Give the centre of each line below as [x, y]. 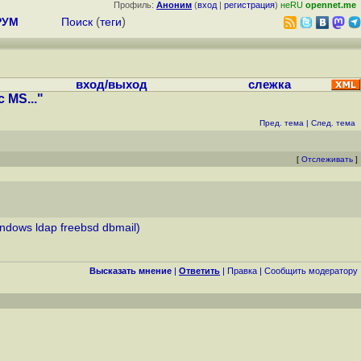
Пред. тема [282, 123]
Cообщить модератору [311, 271]
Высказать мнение [131, 271]
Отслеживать [327, 159]
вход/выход [112, 85]
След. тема [333, 123]
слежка [270, 85]
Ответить [199, 271]
